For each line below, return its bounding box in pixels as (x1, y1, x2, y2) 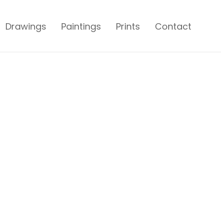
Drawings (5, 20, 46, 33)
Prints (116, 20, 140, 33)
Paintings (61, 20, 101, 33)
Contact (155, 20, 191, 33)
